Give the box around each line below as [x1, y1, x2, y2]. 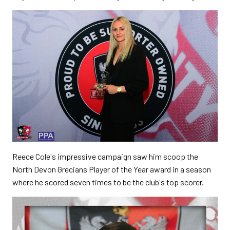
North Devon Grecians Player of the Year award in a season [12, 164, 211, 175]
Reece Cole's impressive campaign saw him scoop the [12, 151, 198, 162]
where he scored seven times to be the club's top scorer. [12, 177, 204, 187]
